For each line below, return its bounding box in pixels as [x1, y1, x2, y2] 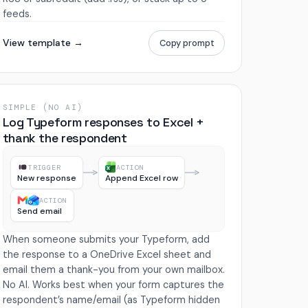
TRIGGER [28, 162, 61, 172]
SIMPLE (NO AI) [2, 102, 83, 113]
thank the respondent [2, 130, 127, 146]
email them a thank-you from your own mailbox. [2, 263, 225, 276]
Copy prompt [159, 37, 214, 49]
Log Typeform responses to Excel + [2, 114, 204, 131]
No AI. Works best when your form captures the [2, 278, 224, 291]
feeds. [2, 7, 32, 20]
